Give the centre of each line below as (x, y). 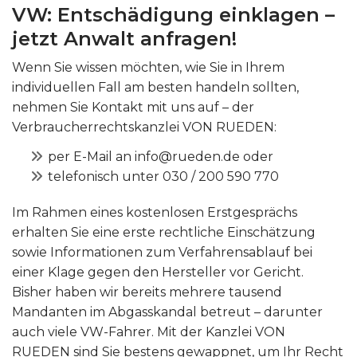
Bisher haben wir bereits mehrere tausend (147, 292)
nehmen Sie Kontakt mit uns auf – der (133, 107)
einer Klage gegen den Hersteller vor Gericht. (158, 272)
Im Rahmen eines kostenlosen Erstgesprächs (155, 212)
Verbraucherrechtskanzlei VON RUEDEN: (144, 127)
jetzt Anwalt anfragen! (124, 38)
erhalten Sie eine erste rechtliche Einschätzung (164, 232)
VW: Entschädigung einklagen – (173, 14)
